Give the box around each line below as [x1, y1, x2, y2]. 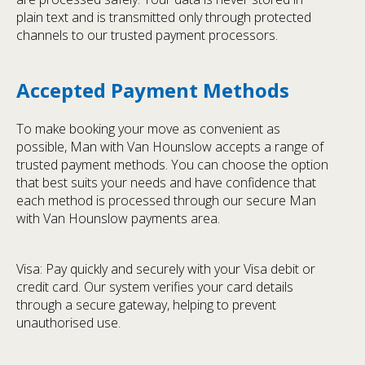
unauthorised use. [16, 314, 121, 332]
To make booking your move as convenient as [16, 120, 280, 139]
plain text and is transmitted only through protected [16, 8, 311, 27]
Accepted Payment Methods [16, 77, 289, 104]
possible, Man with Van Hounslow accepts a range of [16, 138, 323, 156]
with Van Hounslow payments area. [16, 209, 220, 228]
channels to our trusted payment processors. [16, 26, 278, 45]
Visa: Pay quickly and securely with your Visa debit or [16, 260, 315, 279]
